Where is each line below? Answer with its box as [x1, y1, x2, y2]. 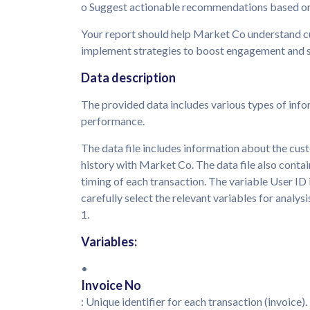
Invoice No [81, 277, 141, 293]
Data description [81, 70, 178, 86]
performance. [81, 114, 147, 128]
